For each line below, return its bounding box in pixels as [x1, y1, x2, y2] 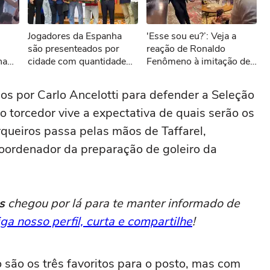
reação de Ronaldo [146, 42, 225, 55]
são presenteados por [28, 42, 119, 55]
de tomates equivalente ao [28, 67, 138, 81]
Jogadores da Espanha [28, 30, 122, 43]
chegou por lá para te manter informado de [5, 195, 240, 212]
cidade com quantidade [28, 55, 126, 68]
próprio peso [28, 80, 82, 93]
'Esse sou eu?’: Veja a [146, 30, 236, 43]
